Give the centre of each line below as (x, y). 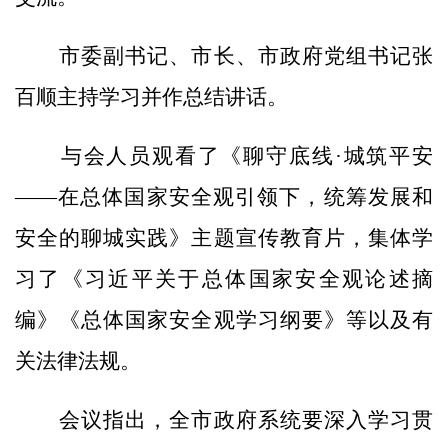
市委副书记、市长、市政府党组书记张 (224, 55)
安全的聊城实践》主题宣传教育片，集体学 (224, 237)
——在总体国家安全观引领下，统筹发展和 (224, 196)
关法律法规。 (78, 360)
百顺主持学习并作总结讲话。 (151, 96)
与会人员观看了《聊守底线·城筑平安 (224, 155)
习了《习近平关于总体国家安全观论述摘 (224, 278)
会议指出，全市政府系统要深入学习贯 (224, 419)
